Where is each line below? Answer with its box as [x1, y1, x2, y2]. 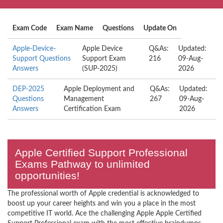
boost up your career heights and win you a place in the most [7, 200, 196, 207]
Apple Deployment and [63, 86, 134, 93]
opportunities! [15, 170, 80, 181]
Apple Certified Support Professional [15, 147, 188, 158]
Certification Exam [63, 106, 121, 112]
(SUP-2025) [82, 65, 117, 72]
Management [63, 96, 104, 103]
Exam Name [56, 25, 93, 32]
